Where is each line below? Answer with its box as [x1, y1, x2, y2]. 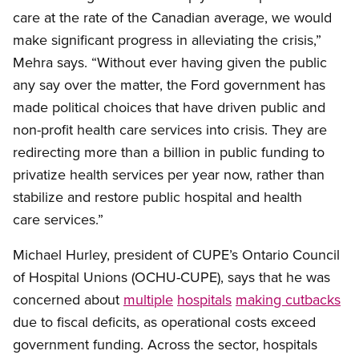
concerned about [13, 289, 123, 310]
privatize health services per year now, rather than [13, 164, 325, 185]
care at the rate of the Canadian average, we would [13, 7, 332, 28]
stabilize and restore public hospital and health [13, 187, 302, 208]
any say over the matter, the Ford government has [13, 75, 325, 95]
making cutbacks [236, 289, 341, 310]
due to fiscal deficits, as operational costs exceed [13, 312, 316, 333]
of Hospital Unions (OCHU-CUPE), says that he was [13, 267, 330, 288]
